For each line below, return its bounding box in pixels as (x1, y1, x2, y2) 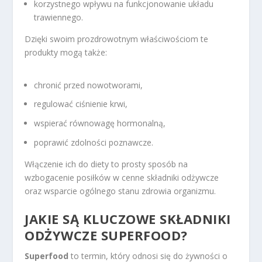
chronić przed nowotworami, (34, 79, 143, 91)
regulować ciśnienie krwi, (34, 98, 128, 110)
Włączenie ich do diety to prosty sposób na (25, 158, 188, 170)
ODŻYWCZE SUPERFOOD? (25, 226, 188, 244)
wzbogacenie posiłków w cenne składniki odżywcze (25, 172, 219, 184)
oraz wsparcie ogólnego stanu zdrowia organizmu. (25, 185, 216, 197)
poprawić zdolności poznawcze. (34, 137, 154, 149)
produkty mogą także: (25, 47, 108, 58)
